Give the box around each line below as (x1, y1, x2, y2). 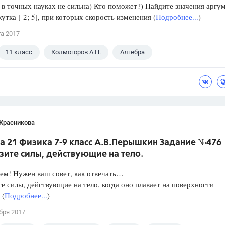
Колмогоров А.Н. (51, 48, 101, 56)
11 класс (6, 48, 32, 56)
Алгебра (120, 48, 145, 56)
